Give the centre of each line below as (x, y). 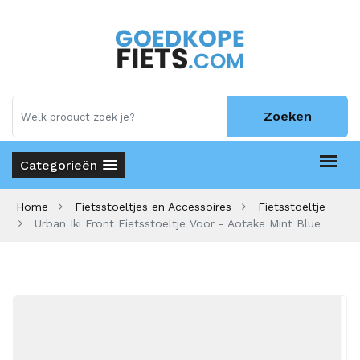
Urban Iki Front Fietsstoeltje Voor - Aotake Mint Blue (178, 223)
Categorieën (59, 165)
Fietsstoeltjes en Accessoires (153, 207)
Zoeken (288, 116)
